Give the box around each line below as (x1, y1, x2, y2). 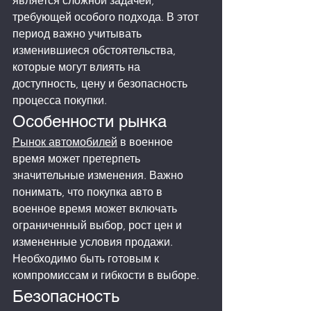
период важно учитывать (12, 27, 144, 41)
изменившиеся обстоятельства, (12, 44, 178, 58)
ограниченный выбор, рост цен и (12, 219, 185, 233)
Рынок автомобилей (12, 135, 117, 149)
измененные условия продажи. (12, 235, 176, 249)
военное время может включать (12, 202, 180, 216)
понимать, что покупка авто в (12, 185, 165, 199)
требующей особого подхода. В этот (12, 10, 201, 24)
